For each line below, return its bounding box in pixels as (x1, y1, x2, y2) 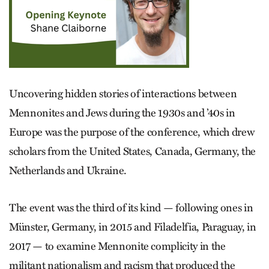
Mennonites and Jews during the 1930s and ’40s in (9, 106, 235, 119)
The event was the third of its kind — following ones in (9, 201, 253, 214)
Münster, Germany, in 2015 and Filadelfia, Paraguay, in (9, 220, 256, 234)
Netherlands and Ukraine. (9, 163, 127, 177)
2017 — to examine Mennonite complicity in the (9, 239, 226, 253)
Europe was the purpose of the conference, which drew (9, 125, 255, 139)
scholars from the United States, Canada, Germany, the (9, 144, 256, 158)
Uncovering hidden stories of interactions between (9, 86, 237, 100)
